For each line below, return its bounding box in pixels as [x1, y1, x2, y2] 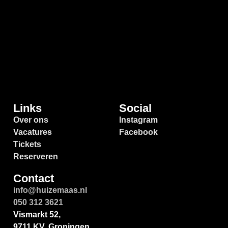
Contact [13, 172, 54, 185]
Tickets [13, 139, 41, 149]
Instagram [119, 115, 158, 124]
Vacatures [13, 127, 52, 136]
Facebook [119, 127, 158, 136]
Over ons [13, 115, 48, 124]
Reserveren [13, 152, 58, 161]
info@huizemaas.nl [13, 185, 87, 194]
